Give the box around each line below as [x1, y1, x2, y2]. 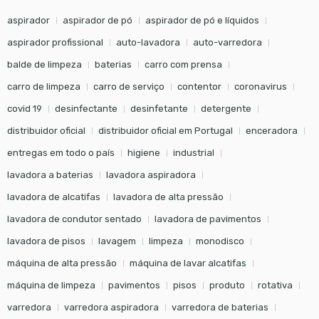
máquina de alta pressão [6, 258, 117, 269]
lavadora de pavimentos [154, 214, 261, 225]
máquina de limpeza [6, 280, 95, 291]
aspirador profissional [6, 37, 103, 48]
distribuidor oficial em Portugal [98, 125, 233, 137]
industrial [172, 147, 214, 159]
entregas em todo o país [6, 147, 115, 159]
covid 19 [6, 103, 42, 115]
